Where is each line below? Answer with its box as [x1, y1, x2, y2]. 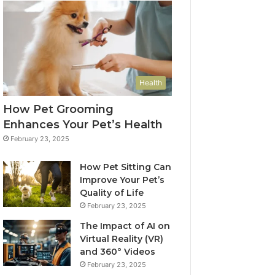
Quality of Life [80, 187, 144, 198]
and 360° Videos [80, 246, 156, 257]
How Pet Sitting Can [80, 161, 172, 172]
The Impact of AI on [80, 220, 171, 231]
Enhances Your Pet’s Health [3, 117, 163, 131]
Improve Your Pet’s [80, 174, 165, 185]
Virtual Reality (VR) [80, 233, 164, 244]
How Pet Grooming [3, 102, 114, 116]
